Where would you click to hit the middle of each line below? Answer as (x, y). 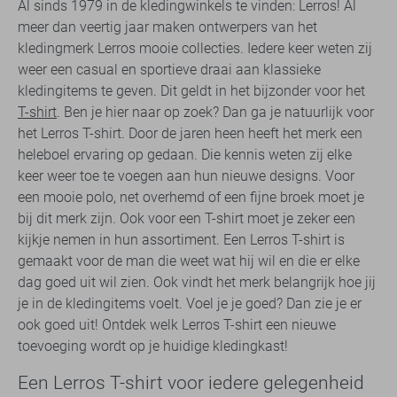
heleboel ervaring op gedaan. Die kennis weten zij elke (185, 154)
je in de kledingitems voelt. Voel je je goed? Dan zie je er (190, 303)
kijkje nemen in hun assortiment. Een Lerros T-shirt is (181, 239)
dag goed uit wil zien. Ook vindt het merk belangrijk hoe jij (197, 282)
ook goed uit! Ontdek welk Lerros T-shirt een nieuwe (177, 324)
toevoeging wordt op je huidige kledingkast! (153, 346)
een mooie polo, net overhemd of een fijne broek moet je (191, 197)
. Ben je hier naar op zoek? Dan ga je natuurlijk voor (215, 112)
